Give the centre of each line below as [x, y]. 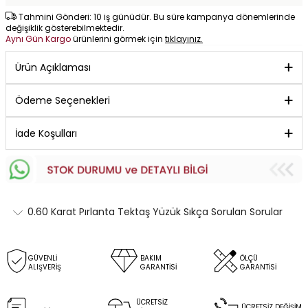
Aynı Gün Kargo [39, 39]
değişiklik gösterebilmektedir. [65, 28]
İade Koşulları [46, 133]
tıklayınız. [184, 39]
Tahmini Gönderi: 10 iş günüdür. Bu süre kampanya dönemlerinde [156, 17]
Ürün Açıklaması [53, 67]
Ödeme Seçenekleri [63, 100]
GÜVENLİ [43, 258]
